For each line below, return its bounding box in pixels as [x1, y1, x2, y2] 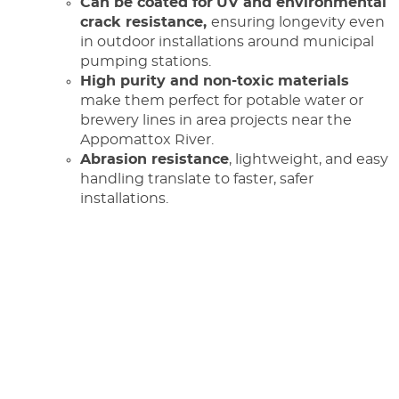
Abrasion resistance [80, 151, 229, 167]
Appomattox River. [80, 132, 214, 147]
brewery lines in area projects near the [80, 112, 352, 127]
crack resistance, [80, 14, 211, 29]
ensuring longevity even [211, 14, 385, 29]
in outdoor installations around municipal [80, 34, 374, 49]
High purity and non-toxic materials [80, 73, 349, 88]
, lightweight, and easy [229, 151, 388, 167]
